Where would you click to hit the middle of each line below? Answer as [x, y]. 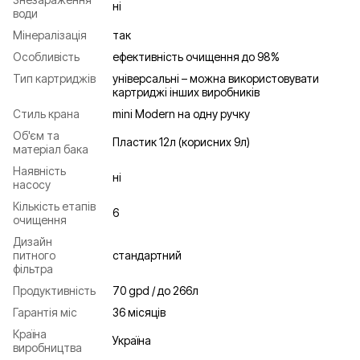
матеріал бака [51, 149]
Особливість [46, 56]
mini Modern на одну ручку [181, 113]
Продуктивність [54, 290]
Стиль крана [46, 113]
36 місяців [139, 312]
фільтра [33, 268]
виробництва [47, 347]
